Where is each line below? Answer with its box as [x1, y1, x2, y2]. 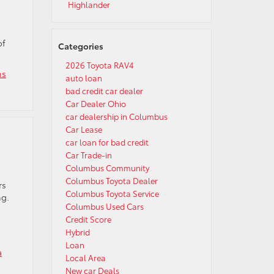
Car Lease [65, 124, 102, 135]
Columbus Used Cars [65, 201, 144, 212]
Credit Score [65, 213, 111, 224]
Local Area [65, 252, 106, 263]
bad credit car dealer [65, 85, 143, 96]
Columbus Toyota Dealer [65, 175, 158, 186]
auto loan [65, 72, 102, 83]
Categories [57, 40, 103, 52]
